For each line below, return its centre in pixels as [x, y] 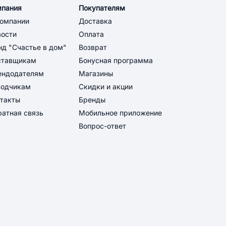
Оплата [91, 34]
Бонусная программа [116, 61]
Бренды [92, 100]
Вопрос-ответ [102, 126]
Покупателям [102, 8]
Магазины [96, 74]
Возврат [93, 47]
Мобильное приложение [120, 113]
